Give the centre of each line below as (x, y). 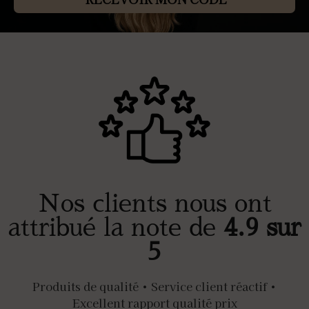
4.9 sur (262, 228)
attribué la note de (116, 228)
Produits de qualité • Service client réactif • (154, 286)
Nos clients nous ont (154, 204)
